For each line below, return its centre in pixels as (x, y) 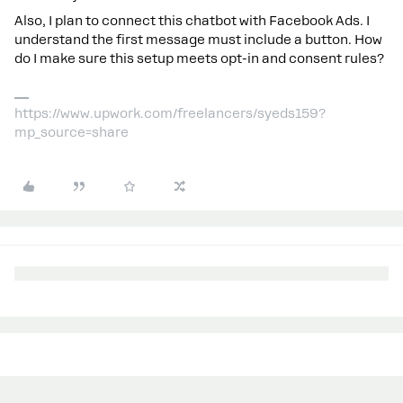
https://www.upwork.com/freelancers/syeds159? (170, 113)
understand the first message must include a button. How (198, 40)
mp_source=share (72, 132)
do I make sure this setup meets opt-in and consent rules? (199, 58)
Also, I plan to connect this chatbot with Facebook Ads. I (192, 21)
